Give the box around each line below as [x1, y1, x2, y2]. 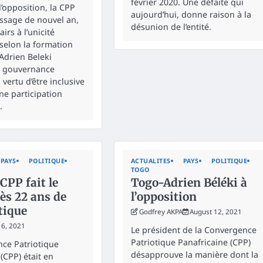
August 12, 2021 [189, 207, 242, 216]
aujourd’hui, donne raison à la [130, 8, 251, 20]
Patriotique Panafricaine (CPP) [130, 236, 251, 248]
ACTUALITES [130, 156, 171, 165]
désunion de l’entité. [130, 21, 211, 32]
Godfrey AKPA [139, 207, 183, 216]
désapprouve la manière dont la [130, 248, 258, 260]
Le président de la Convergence [130, 224, 257, 235]
